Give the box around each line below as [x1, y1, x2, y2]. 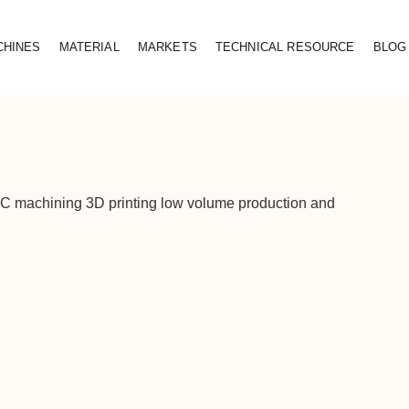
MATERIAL [58, 40, 120, 54]
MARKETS [137, 40, 197, 54]
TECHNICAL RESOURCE [215, 40, 355, 54]
